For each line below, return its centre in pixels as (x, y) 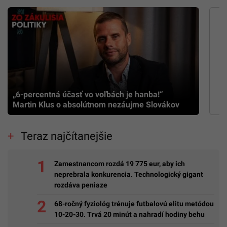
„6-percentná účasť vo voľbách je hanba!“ (88, 95)
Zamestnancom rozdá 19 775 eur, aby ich (120, 163)
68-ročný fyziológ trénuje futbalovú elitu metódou (134, 203)
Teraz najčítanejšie (66, 136)
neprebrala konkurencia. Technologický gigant (129, 174)
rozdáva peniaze (81, 185)
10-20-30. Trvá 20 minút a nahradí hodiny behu (129, 214)
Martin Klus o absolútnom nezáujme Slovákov (96, 105)
